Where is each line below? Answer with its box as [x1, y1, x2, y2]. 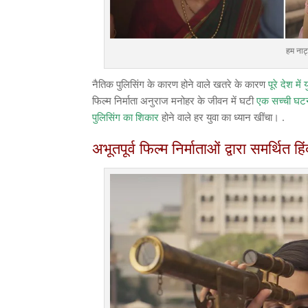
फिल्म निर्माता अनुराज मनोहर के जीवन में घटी [92, 93, 257, 108]
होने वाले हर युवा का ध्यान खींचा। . [159, 110, 285, 124]
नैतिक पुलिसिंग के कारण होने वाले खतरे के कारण [92, 77, 266, 91]
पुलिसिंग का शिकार [92, 110, 159, 124]
